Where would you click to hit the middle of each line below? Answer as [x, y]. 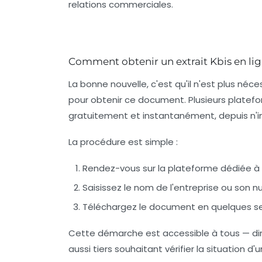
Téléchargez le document [139, 206]
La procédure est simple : [123, 142]
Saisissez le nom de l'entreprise [151, 187]
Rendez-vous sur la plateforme [150, 168]
